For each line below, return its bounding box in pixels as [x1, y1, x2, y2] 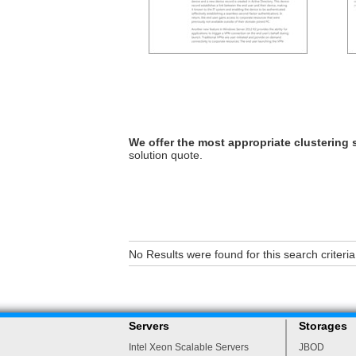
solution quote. [129, 149, 206, 161]
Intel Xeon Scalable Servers [129, 342, 249, 353]
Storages [299, 319, 347, 332]
